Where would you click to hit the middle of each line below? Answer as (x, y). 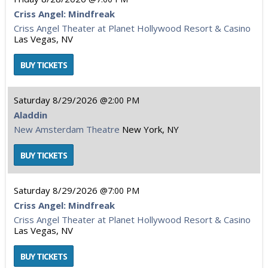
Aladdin (31, 115)
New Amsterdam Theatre (67, 129)
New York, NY (150, 129)
